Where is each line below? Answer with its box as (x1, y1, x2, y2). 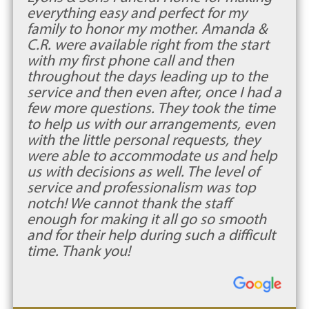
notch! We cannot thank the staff (26, 193, 231, 212)
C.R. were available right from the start (26, 34, 269, 54)
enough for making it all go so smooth (26, 209, 266, 228)
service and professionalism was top (26, 177, 256, 197)
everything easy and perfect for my (26, 3, 247, 22)
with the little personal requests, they (26, 130, 260, 149)
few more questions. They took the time (26, 98, 275, 117)
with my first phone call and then (26, 50, 234, 70)
